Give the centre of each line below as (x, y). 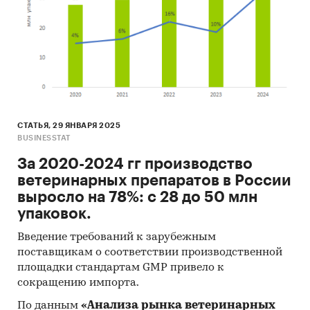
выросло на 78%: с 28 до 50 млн (137, 197)
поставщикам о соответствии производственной (150, 252)
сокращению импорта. (78, 283)
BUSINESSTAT (44, 138)
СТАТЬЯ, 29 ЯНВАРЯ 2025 (69, 125)
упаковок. (54, 213)
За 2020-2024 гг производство (135, 164)
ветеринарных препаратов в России (154, 180)
